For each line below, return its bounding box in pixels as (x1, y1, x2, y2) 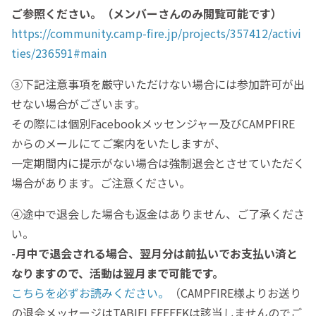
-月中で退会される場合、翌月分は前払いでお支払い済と (11, 245, 298, 262)
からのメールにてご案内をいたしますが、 (11, 135, 226, 152)
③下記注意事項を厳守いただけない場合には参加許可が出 (11, 75, 305, 93)
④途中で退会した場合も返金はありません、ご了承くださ (11, 205, 305, 223)
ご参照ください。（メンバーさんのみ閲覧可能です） (11, 5, 285, 23)
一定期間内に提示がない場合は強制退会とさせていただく (11, 154, 305, 172)
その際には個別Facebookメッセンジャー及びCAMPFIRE (11, 115, 295, 133)
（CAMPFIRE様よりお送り (169, 284, 301, 302)
